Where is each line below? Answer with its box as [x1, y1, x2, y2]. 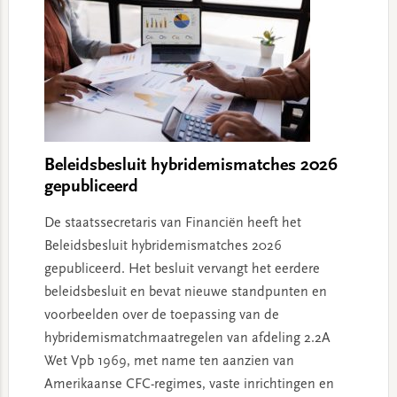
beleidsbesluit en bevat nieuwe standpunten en [43, 285, 327, 300]
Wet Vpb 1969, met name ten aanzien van [43, 354, 294, 369]
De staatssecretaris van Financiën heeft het [43, 216, 301, 230]
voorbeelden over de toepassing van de [43, 308, 279, 323]
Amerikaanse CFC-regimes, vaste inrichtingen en [43, 378, 334, 392]
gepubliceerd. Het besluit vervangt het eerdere [43, 262, 320, 276]
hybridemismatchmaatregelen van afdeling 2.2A [43, 331, 331, 346]
